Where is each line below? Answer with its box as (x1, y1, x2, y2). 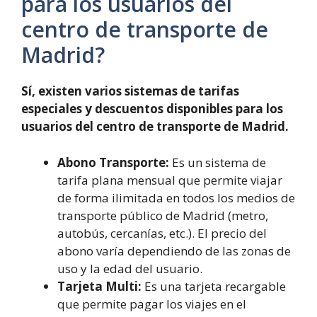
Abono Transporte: (57, 154, 169, 171)
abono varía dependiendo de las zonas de (57, 242, 291, 259)
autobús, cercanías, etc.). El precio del (57, 224, 267, 241)
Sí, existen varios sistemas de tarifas (21, 83, 239, 99)
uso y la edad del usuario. (57, 260, 202, 277)
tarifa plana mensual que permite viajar (57, 171, 282, 188)
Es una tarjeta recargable (142, 277, 286, 294)
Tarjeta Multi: (57, 277, 142, 294)
